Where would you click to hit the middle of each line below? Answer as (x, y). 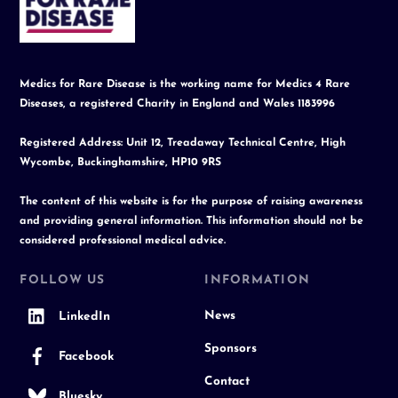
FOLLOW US (63, 280)
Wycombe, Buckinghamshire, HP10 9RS (121, 163)
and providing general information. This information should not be (192, 222)
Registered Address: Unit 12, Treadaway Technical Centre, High (183, 143)
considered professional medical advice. (123, 241)
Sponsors (231, 348)
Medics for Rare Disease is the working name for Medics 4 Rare (185, 85)
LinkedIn (83, 316)
